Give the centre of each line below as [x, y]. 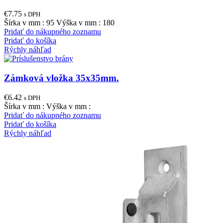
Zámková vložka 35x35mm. [61, 78]
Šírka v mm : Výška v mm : [47, 106]
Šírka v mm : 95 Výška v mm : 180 [59, 23]
